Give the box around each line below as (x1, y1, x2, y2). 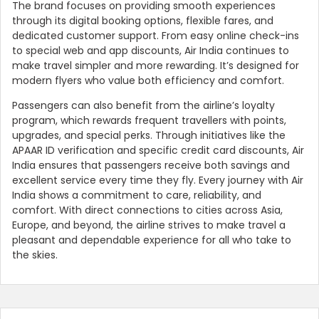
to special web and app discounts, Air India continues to (12, 43, 289, 58)
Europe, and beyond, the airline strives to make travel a (12, 218, 286, 233)
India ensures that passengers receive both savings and (12, 158, 290, 173)
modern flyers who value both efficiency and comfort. (12, 73, 284, 88)
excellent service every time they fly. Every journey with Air (12, 173, 303, 188)
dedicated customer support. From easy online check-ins (12, 28, 299, 43)
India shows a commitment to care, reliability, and (12, 188, 261, 203)
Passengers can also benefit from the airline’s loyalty (12, 98, 275, 113)
